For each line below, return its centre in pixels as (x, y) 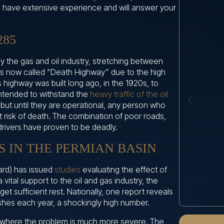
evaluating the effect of (124, 169)
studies (67, 169)
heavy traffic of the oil (129, 94)
